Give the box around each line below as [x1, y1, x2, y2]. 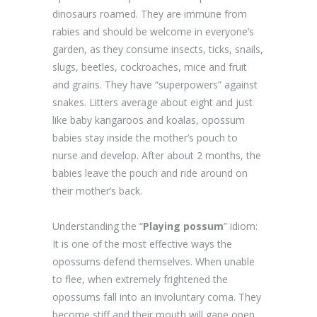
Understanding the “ [52, 219, 143, 233]
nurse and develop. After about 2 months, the [52, 148, 261, 162]
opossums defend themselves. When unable [52, 254, 255, 268]
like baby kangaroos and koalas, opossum [52, 113, 245, 127]
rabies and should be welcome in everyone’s [52, 24, 254, 38]
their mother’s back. [52, 183, 142, 197]
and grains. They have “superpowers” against [52, 77, 258, 91]
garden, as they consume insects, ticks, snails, [52, 42, 263, 56]
